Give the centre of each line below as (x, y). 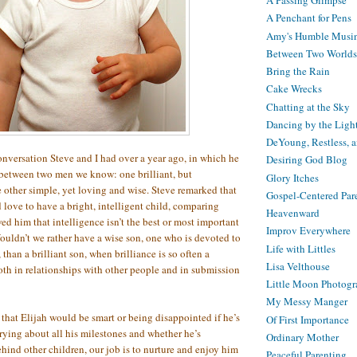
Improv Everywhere (308, 231)
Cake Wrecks (294, 89)
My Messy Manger (307, 302)
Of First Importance (308, 319)
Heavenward (293, 213)
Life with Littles (301, 248)
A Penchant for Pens (309, 18)
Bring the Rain (298, 71)
